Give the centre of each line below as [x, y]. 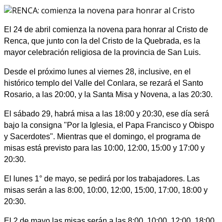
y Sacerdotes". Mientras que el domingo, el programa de [102, 136]
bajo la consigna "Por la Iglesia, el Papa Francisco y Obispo [109, 125]
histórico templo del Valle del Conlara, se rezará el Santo [104, 83]
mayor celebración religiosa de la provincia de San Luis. [102, 52]
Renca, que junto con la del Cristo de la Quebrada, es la [102, 41]
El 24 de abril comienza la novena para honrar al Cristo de [106, 29]
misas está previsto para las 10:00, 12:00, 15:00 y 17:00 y [104, 148]
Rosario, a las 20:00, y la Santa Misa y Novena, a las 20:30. [108, 94]
